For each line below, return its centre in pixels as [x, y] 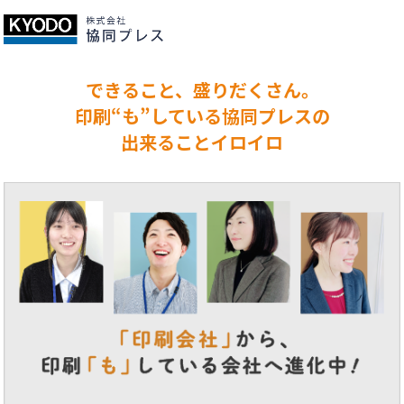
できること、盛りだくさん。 [202, 89]
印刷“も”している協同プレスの [202, 115]
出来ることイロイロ [202, 142]
